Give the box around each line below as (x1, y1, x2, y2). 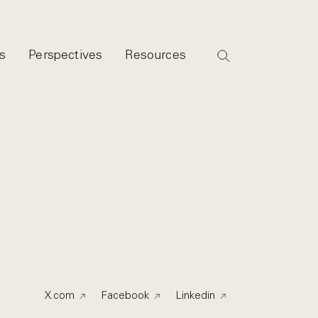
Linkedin (176, 289, 215, 302)
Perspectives (28, 47, 103, 62)
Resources (125, 47, 187, 62)
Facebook (102, 289, 149, 302)
